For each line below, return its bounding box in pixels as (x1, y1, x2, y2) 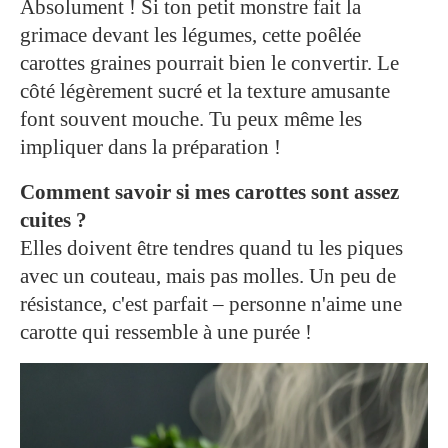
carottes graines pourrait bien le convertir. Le (20, 51, 399, 76)
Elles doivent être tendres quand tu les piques (20, 236, 403, 261)
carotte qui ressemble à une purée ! (20, 320, 312, 345)
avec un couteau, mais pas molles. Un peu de (20, 264, 396, 289)
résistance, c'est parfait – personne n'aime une (20, 292, 402, 317)
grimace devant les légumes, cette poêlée (20, 23, 361, 48)
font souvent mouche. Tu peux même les (20, 107, 362, 132)
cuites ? (20, 208, 87, 233)
